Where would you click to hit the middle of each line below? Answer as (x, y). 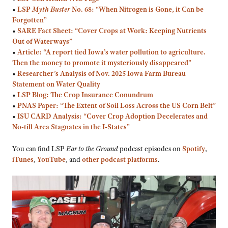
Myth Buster (51, 9)
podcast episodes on (150, 148)
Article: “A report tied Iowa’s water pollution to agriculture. (111, 52)
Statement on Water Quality (56, 84)
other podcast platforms (120, 159)
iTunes (23, 159)
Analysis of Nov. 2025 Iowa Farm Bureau (122, 74)
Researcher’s (38, 74)
